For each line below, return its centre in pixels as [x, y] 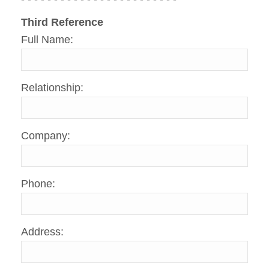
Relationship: [52, 88]
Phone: [38, 184]
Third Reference [62, 23]
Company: [46, 136]
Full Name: [47, 40]
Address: [42, 232]
